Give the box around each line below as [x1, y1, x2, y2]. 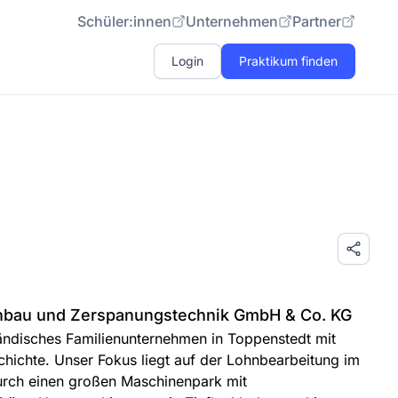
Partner [292, 12, 341, 30]
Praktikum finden [239, 53, 338, 69]
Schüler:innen [77, 12, 171, 30]
